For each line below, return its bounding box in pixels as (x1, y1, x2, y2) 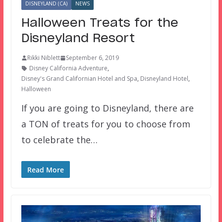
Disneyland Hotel (140, 74, 188, 83)
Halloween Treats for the (21, 17, 178, 30)
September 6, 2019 (65, 54, 119, 62)
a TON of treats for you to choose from (21, 118, 190, 130)
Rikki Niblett (27, 54, 60, 62)
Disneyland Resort (21, 33, 135, 45)
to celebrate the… (21, 134, 98, 146)
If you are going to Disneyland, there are (21, 102, 194, 114)
